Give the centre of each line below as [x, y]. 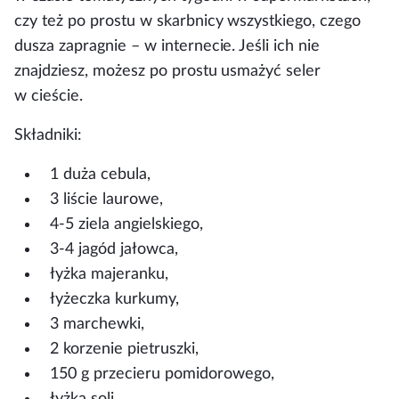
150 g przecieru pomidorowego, [162, 374]
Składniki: [48, 135]
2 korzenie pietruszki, [124, 349]
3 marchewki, [97, 324]
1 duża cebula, [100, 174]
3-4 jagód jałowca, [114, 249]
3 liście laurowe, [106, 199]
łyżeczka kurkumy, [114, 299]
